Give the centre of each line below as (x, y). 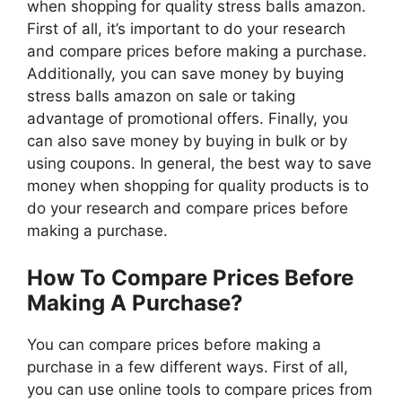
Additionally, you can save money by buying (185, 74)
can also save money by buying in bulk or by (187, 141)
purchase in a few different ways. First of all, (188, 367)
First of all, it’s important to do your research (186, 29)
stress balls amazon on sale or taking (161, 96)
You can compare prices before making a (174, 344)
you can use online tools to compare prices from (200, 389)
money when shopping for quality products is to (198, 186)
